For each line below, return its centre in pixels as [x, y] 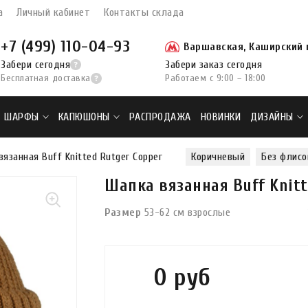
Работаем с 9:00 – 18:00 [216, 78]
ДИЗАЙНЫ [272, 117]
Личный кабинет [53, 12]
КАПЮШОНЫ [84, 117]
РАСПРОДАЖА [160, 117]
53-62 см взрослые [187, 212]
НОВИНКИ [220, 117]
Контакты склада [144, 12]
